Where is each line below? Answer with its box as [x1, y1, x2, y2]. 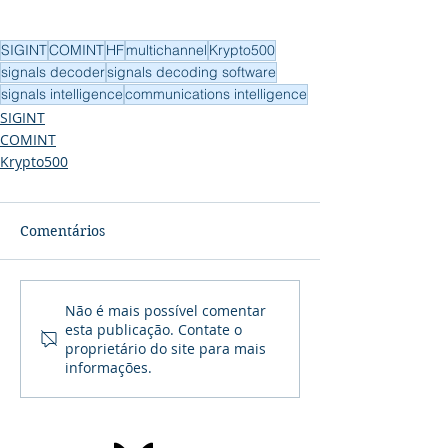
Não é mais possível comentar [65, 301, 266, 320]
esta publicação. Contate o [65, 320, 242, 339]
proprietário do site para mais [65, 339, 266, 358]
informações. [65, 358, 152, 377]
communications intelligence [125, 85, 307, 103]
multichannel [126, 41, 207, 59]
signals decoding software [107, 63, 276, 81]
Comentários [20, 222, 105, 240]
